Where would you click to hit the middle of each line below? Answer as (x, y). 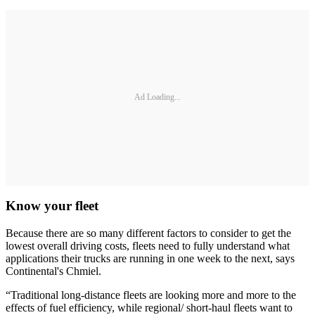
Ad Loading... (157, 97)
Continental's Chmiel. (53, 271)
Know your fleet (52, 206)
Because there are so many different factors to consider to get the (148, 233)
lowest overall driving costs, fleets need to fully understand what (148, 246)
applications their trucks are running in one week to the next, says (150, 259)
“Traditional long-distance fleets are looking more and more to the (151, 295)
